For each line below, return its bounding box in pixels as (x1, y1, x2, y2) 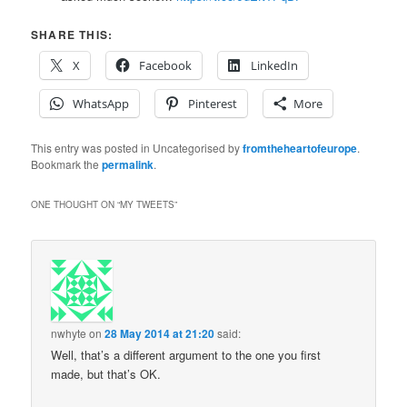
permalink (102, 156, 154, 174)
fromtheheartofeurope (243, 140, 358, 157)
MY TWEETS (120, 197, 175, 211)
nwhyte (51, 324, 87, 341)
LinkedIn (251, 57, 299, 74)
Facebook (139, 57, 193, 74)
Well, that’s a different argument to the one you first (51, 345, 322, 363)
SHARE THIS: (31, 26, 114, 44)
